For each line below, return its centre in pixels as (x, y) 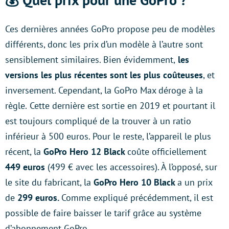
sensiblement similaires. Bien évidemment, (90, 60)
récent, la (24, 152)
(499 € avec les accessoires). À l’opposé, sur (132, 167)
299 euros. (38, 198)
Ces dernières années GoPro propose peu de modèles (110, 29)
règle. (16, 106)
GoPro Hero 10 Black (134, 182)
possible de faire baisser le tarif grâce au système (103, 213)
